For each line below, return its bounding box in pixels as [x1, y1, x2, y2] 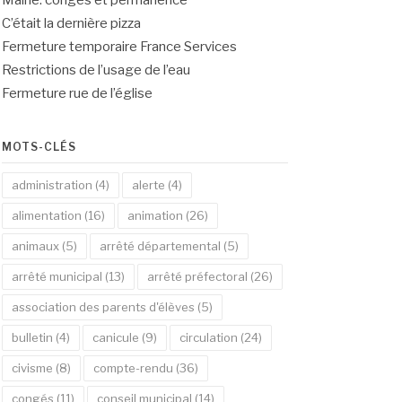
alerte [131, 178, 165, 192]
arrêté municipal [11, 269, 102, 284]
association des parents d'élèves [11, 300, 195, 314]
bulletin [11, 330, 53, 345]
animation [127, 208, 183, 223]
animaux [11, 239, 59, 253]
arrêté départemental [99, 239, 221, 253]
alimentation [11, 208, 82, 223]
